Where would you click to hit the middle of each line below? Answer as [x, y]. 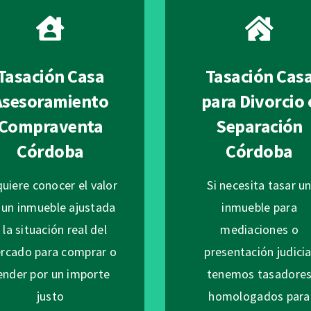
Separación [259, 126]
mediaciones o [259, 230]
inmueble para [259, 208]
